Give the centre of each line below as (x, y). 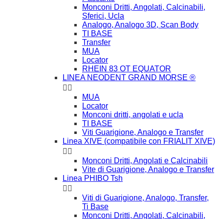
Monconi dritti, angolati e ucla (133, 114)
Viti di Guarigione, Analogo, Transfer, (145, 197)
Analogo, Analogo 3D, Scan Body (140, 24)
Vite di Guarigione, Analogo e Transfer (148, 169)
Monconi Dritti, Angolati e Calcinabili (145, 160)
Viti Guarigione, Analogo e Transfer (143, 132)
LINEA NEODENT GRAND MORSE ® (129, 77)
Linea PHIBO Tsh (93, 178)
